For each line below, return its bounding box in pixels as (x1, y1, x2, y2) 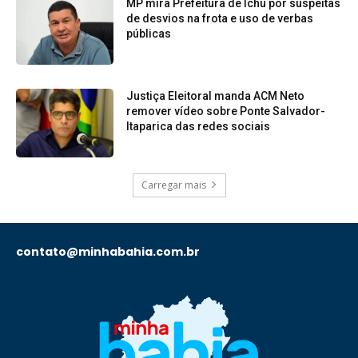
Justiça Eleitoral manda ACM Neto (126, 89, 305, 102)
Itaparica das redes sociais (126, 119, 271, 133)
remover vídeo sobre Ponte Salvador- (126, 104, 326, 117)
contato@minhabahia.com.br (16, 243, 200, 260)
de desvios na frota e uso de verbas (126, 12, 314, 26)
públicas (126, 27, 172, 41)
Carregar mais (141, 177, 206, 192)
